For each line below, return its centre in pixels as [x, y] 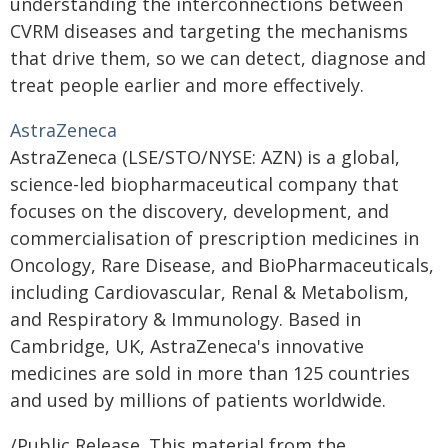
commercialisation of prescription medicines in [214, 238]
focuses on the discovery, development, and [199, 211]
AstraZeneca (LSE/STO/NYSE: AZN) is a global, [205, 157]
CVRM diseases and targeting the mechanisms [209, 31]
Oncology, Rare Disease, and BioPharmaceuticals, [222, 265]
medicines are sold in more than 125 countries [210, 373]
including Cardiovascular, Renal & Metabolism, [209, 292]
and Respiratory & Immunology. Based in [185, 319]
